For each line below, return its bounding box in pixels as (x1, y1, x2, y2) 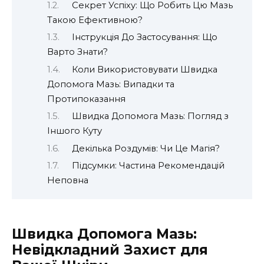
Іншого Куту (47, 126, 102, 137)
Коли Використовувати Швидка (71, 64, 217, 75)
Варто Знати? (47, 47, 108, 58)
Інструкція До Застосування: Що (71, 32, 217, 43)
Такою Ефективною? (47, 15, 143, 25)
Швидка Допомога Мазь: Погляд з (71, 111, 229, 122)
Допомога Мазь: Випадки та (47, 78, 174, 90)
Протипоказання (47, 93, 126, 104)
